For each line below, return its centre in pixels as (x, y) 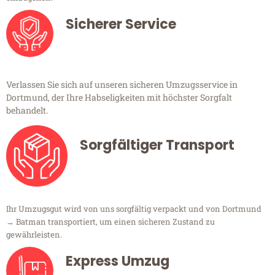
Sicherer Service (121, 25)
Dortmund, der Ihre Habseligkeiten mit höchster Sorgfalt (119, 98)
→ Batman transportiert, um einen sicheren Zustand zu (110, 222)
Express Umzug (118, 261)
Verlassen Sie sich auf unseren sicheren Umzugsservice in (122, 85)
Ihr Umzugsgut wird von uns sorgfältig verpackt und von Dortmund (134, 209)
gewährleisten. (34, 235)
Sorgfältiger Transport (157, 145)
